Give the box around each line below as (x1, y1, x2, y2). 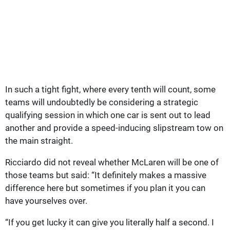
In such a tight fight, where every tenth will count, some (5, 84, 216, 94)
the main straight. (5, 135, 73, 146)
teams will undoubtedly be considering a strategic (5, 97, 198, 107)
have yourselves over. (5, 195, 87, 206)
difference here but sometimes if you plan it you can (5, 182, 205, 193)
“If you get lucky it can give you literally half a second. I (5, 217, 214, 227)
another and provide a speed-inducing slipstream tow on (5, 122, 223, 133)
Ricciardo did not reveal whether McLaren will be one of (5, 157, 219, 167)
